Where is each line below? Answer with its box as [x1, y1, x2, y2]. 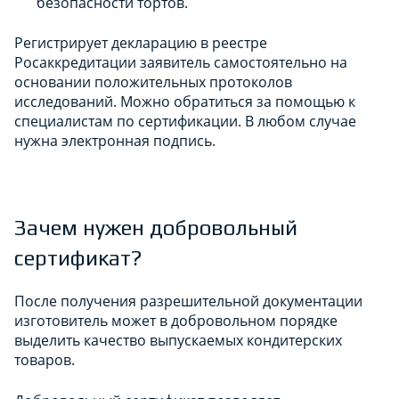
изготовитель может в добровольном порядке [14, 310, 338, 330]
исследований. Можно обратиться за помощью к [14, 91, 355, 111]
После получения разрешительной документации [14, 290, 362, 311]
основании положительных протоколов [14, 71, 292, 92]
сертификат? [14, 245, 142, 270]
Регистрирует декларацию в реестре [14, 32, 267, 53]
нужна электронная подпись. [14, 130, 216, 151]
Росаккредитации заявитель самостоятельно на [14, 52, 347, 72]
